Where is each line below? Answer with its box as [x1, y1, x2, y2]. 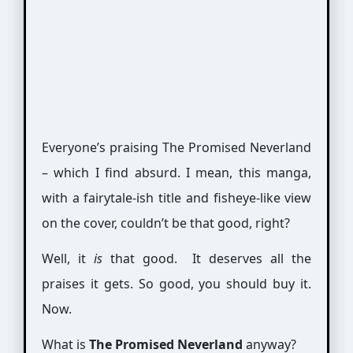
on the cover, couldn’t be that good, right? [41, 214, 290, 232]
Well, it [41, 249, 94, 267]
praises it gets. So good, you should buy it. [41, 274, 312, 292]
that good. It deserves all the [102, 249, 312, 267]
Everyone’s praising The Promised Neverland [41, 138, 312, 156]
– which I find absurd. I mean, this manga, [41, 163, 312, 181]
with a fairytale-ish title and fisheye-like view [41, 188, 312, 206]
